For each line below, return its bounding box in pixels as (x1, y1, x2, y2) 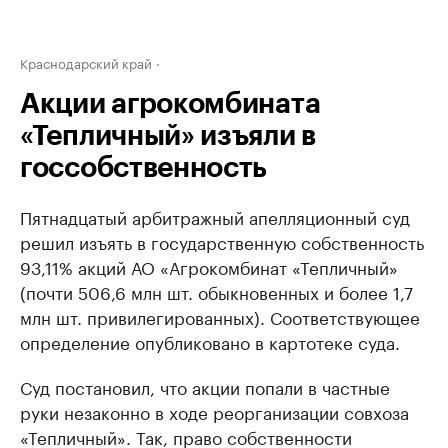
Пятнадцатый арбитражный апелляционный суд (20, 203, 410, 229)
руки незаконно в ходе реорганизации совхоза (20, 398, 409, 424)
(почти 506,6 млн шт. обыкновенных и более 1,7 (20, 278, 413, 304)
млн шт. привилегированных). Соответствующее (20, 303, 420, 329)
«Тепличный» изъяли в (20, 122, 316, 150)
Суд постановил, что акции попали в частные (20, 373, 390, 399)
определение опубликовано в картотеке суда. (20, 328, 400, 354)
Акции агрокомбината (20, 90, 321, 118)
